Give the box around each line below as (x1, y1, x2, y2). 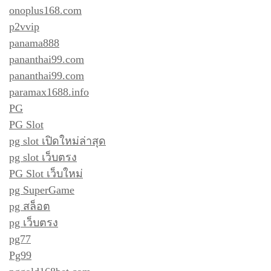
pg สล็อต (9, 200, 50, 212)
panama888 (9, 36, 59, 49)
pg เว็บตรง (9, 216, 58, 229)
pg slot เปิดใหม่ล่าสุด (9, 134, 106, 147)
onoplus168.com (9, 4, 82, 16)
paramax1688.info (9, 85, 89, 98)
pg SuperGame (9, 183, 74, 196)
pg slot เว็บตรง (9, 151, 77, 163)
